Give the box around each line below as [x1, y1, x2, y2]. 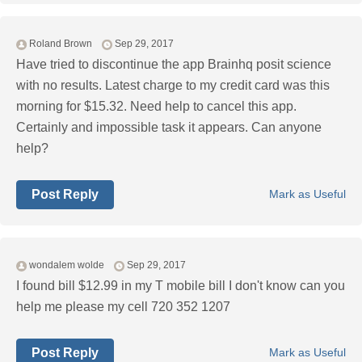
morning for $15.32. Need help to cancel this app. [16, 99, 297, 114]
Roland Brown [29, 38, 92, 50]
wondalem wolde [29, 259, 104, 271]
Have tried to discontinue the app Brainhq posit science [16, 57, 331, 72]
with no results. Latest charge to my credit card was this [16, 78, 330, 93]
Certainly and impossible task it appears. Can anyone [16, 120, 322, 135]
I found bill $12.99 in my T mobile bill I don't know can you [16, 279, 345, 293]
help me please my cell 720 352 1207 [16, 300, 230, 314]
